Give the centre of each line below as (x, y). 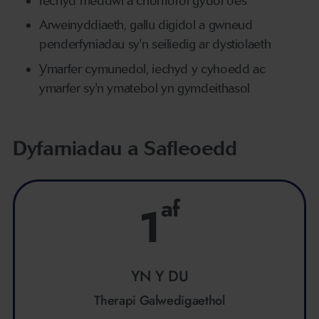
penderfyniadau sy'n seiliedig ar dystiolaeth (155, 45)
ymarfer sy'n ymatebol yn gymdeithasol (146, 88)
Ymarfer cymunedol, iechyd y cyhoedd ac (152, 69)
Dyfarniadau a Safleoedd (125, 148)
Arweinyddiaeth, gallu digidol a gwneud (146, 25)
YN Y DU (159, 276)
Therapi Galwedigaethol (159, 300)
